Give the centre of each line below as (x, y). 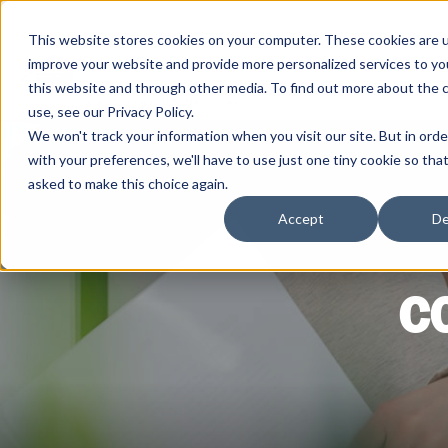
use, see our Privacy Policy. (111, 111)
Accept (301, 219)
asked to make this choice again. (128, 183)
